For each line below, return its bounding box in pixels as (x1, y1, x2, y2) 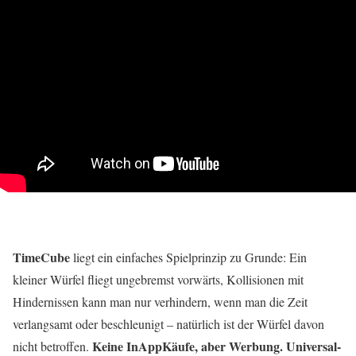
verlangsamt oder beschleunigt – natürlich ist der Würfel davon (13, 315, 324, 333)
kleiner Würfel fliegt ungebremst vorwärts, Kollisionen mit (13, 271, 304, 288)
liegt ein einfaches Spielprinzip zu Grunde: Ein (70, 249, 307, 266)
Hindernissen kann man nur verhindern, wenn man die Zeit (13, 293, 308, 311)
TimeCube (13, 248, 70, 267)
